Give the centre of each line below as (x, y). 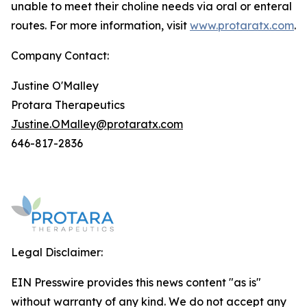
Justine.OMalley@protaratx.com (97, 124)
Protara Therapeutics (68, 105)
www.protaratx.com (242, 25)
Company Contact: (60, 56)
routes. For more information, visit (100, 25)
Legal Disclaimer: (57, 252)
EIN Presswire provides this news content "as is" (136, 282)
